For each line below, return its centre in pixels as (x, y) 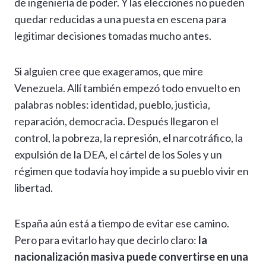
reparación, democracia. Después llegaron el (116, 121)
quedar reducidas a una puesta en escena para (120, 19)
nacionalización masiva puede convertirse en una (131, 257)
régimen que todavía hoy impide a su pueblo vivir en (132, 171)
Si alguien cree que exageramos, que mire (109, 72)
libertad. (34, 188)
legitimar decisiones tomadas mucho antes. (113, 36)
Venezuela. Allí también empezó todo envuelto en (127, 88)
